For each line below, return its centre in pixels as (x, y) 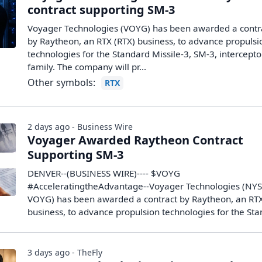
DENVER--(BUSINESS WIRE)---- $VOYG (104, 173)
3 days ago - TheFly (65, 252)
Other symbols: (62, 82)
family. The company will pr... (87, 67)
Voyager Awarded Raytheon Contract (136, 140)
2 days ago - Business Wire (80, 127)
